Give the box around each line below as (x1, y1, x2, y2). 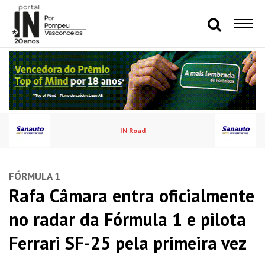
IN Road (119, 126, 146, 135)
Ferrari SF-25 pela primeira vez (9, 231, 247, 254)
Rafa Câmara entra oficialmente (9, 184, 254, 207)
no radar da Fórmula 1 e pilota (9, 208, 246, 231)
